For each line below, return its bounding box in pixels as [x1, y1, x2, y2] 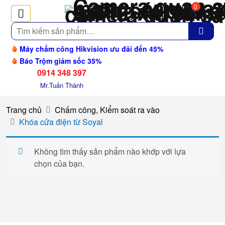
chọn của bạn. [34, 158, 84, 169]
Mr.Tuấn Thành [40, 80, 83, 90]
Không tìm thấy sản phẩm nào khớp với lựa [34, 146, 186, 157]
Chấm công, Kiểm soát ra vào [55, 104, 160, 116]
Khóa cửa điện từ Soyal [19, 116, 103, 128]
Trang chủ [6, 104, 42, 116]
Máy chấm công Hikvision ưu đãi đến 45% [18, 44, 163, 54]
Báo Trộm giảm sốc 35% [18, 56, 101, 66]
